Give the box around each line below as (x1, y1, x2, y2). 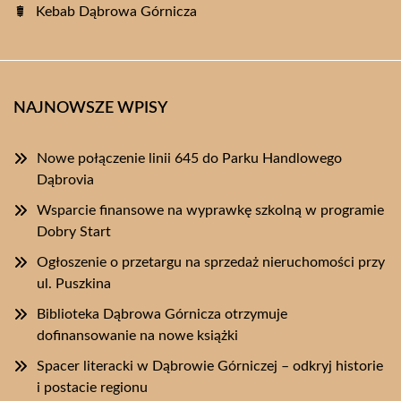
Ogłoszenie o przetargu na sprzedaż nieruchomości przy (37, 254, 385, 269)
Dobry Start (37, 224, 111, 239)
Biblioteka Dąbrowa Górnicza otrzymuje (37, 306, 287, 321)
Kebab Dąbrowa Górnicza (36, 4, 197, 19)
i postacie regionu (37, 380, 148, 395)
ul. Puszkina (37, 276, 111, 291)
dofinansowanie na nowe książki (37, 328, 238, 343)
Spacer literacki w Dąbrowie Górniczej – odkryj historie (37, 358, 383, 373)
